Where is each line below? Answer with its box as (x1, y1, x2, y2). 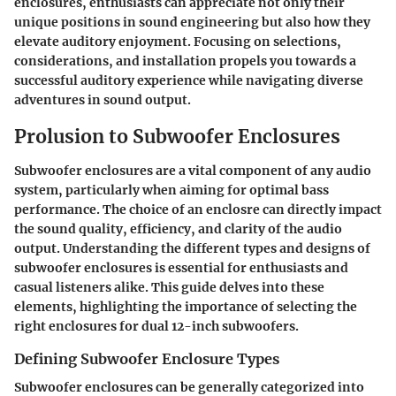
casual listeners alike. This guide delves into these (14, 278, 324, 295)
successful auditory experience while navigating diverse (14, 72, 363, 89)
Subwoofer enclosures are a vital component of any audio (14, 162, 371, 179)
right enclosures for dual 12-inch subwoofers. (14, 317, 299, 334)
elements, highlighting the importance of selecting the (14, 298, 357, 315)
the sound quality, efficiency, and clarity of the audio (14, 220, 342, 237)
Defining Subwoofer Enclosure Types (14, 349, 279, 368)
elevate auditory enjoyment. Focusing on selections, (14, 34, 341, 50)
